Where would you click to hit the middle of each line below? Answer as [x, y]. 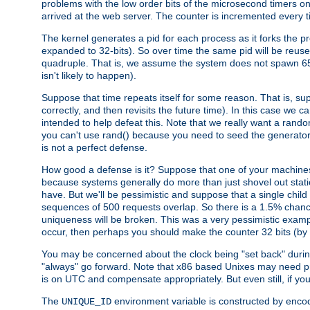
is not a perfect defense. [94, 147]
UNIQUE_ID [86, 301]
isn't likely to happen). [89, 75]
